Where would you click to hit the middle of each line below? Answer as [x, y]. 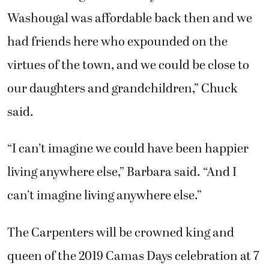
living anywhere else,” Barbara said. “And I [122, 173]
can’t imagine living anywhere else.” [104, 196]
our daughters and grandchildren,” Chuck [122, 89]
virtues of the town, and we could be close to [128, 65]
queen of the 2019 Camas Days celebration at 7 [133, 256]
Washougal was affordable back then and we [130, 18]
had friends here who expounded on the [117, 42]
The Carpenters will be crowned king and [121, 233]
